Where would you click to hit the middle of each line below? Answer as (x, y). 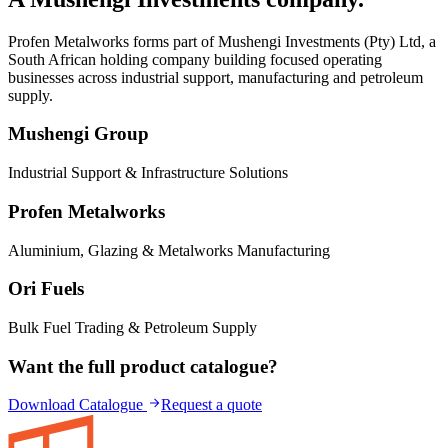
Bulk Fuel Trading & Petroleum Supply (132, 327)
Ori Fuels (46, 289)
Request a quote (211, 405)
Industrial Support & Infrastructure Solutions (148, 173)
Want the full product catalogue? (143, 366)
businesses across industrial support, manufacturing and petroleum (215, 77)
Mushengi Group (78, 134)
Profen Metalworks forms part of (113, 41)
